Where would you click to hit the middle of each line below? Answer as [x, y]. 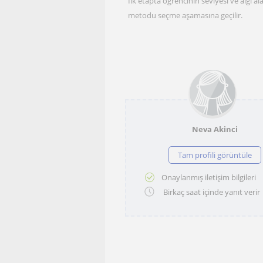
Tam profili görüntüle [215, 155]
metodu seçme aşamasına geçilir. [185, 15]
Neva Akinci [215, 129]
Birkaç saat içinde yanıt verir [211, 192]
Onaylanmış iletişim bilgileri [209, 177]
